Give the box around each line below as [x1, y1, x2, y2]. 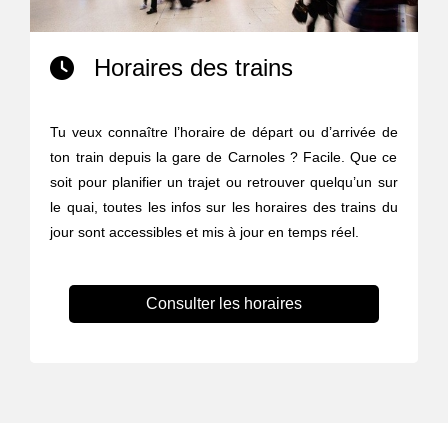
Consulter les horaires [145, 295, 302, 313]
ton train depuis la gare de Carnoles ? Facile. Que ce [50, 149, 398, 166]
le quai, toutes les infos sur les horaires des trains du [50, 199, 398, 216]
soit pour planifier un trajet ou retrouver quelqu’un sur [50, 174, 398, 191]
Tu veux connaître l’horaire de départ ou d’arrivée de [50, 124, 398, 141]
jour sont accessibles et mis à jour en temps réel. [50, 224, 360, 241]
